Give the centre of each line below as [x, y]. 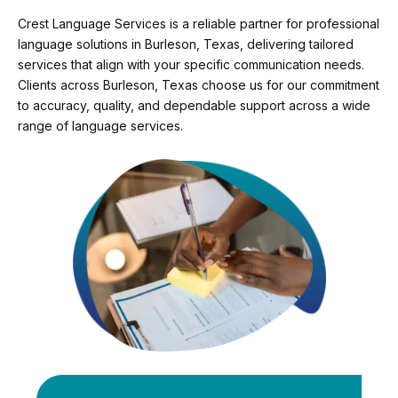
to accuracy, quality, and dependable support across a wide [194, 106]
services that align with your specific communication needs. [191, 65]
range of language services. [100, 126]
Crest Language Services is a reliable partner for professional [199, 24]
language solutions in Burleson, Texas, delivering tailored [186, 44]
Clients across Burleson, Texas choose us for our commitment [199, 85]
